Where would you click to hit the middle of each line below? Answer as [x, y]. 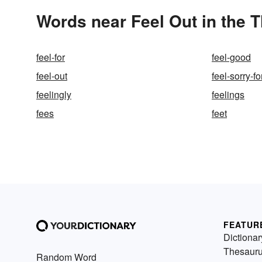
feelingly [54, 94]
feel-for [51, 57]
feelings [228, 94]
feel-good [231, 57]
